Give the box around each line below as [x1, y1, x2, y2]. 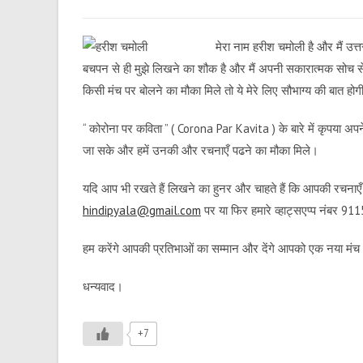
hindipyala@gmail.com [83, 203, 201, 218]
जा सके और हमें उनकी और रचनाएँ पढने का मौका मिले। [83, 143, 318, 158]
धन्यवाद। [83, 279, 123, 294]
